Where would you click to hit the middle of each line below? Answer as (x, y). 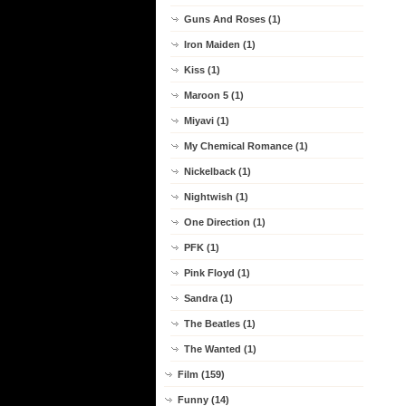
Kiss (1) (202, 70)
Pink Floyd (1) (217, 273)
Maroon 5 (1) (214, 95)
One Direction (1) (225, 222)
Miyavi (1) (207, 121)
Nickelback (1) (217, 171)
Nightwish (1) (216, 197)
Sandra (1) (208, 298)
